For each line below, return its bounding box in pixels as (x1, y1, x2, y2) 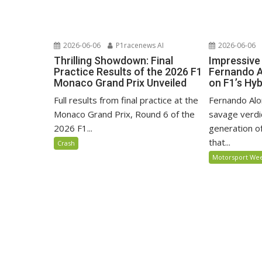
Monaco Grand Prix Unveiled (54, 76, 187, 89)
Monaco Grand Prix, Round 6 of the (54, 108, 195, 120)
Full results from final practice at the (54, 94, 198, 106)
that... (209, 136, 231, 148)
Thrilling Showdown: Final (54, 54, 173, 67)
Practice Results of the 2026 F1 (54, 65, 202, 78)
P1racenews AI (114, 40, 164, 50)
